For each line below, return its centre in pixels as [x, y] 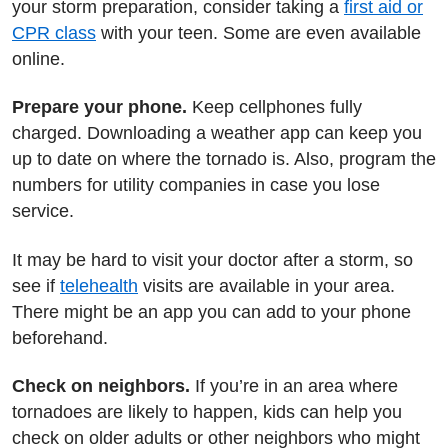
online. [38, 58]
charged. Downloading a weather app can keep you [217, 133]
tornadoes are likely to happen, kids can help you [207, 412]
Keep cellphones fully [274, 107]
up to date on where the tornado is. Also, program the [224, 159]
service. [45, 211]
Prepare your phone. [99, 107]
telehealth [99, 285]
